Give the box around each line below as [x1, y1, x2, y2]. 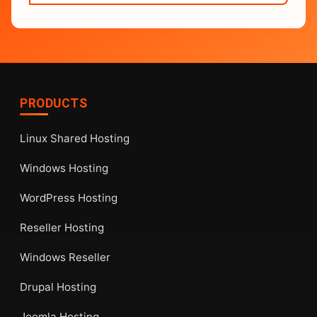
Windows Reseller [20, 250, 110, 264]
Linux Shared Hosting [20, 131, 129, 145]
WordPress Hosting [20, 190, 117, 204]
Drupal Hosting [20, 279, 96, 294]
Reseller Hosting [20, 220, 104, 234]
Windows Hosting [20, 161, 108, 175]
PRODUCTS [20, 96, 87, 110]
